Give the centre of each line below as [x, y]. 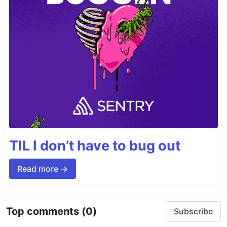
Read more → [43, 169]
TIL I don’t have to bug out [95, 146]
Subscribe [193, 212]
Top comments [44, 211]
